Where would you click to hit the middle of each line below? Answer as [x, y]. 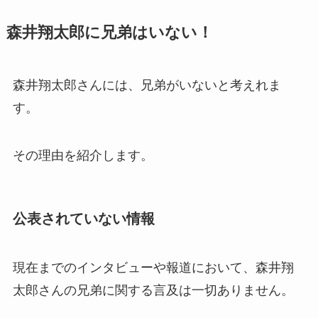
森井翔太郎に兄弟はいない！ [109, 32]
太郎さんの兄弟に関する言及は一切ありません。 [153, 290]
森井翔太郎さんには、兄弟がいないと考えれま [147, 85]
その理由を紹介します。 [83, 156]
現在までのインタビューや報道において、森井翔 [153, 267]
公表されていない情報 [83, 218]
